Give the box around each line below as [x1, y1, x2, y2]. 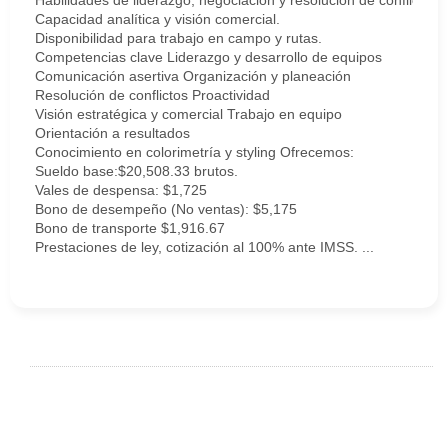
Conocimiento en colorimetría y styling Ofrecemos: [35, 144, 354, 160]
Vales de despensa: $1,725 [35, 182, 207, 198]
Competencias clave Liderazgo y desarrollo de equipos [35, 49, 382, 65]
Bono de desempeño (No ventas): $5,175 [35, 201, 297, 217]
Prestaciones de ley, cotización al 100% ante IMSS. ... [35, 239, 374, 255]
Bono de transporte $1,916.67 [35, 220, 225, 236]
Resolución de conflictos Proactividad [35, 87, 270, 103]
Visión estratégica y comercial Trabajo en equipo [35, 106, 342, 122]
